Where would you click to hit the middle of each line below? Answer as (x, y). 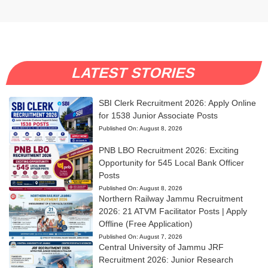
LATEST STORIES (134, 73)
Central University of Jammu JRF (161, 247)
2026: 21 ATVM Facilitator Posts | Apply (173, 211)
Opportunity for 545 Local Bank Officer (171, 162)
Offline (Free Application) (145, 223)
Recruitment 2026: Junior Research (166, 259)
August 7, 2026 (161, 236)
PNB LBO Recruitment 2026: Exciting (168, 150)
